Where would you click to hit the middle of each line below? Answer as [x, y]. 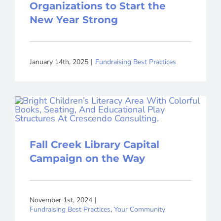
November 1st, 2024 [61, 200]
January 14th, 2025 [59, 62]
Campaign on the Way [87, 159]
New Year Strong [74, 20]
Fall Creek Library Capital [94, 145]
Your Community [139, 210]
